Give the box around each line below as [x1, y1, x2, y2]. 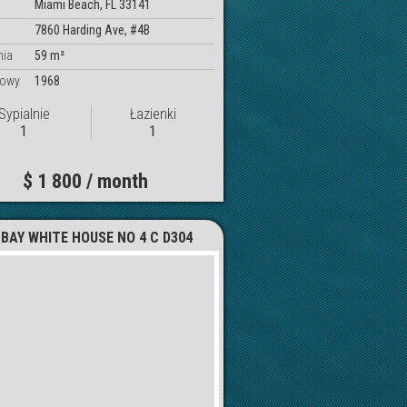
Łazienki [129, 104, 176, 123]
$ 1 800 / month [23, 169, 149, 193]
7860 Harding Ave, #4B [34, 22, 150, 37]
